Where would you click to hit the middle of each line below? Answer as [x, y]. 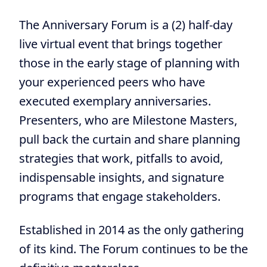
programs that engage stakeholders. [120, 197]
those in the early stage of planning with [129, 63]
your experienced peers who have [112, 82]
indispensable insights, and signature [122, 178]
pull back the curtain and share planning [130, 139]
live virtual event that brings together [121, 44]
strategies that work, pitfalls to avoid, [121, 159]
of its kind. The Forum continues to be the [133, 249]
